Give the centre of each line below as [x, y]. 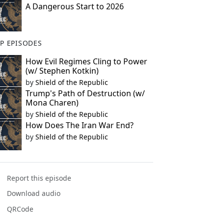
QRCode [20, 209]
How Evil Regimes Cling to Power [86, 61]
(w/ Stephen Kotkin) [62, 71]
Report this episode [39, 178]
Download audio [34, 193]
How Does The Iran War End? [79, 125]
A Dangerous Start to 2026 [74, 6]
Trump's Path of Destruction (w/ [85, 93]
